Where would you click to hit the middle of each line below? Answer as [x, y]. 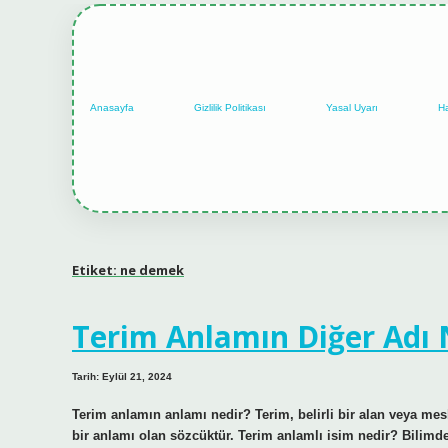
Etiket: [96, 269]
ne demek [152, 269]
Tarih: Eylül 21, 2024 [122, 377]
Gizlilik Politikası [230, 108]
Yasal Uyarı [352, 108]
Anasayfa [112, 108]
